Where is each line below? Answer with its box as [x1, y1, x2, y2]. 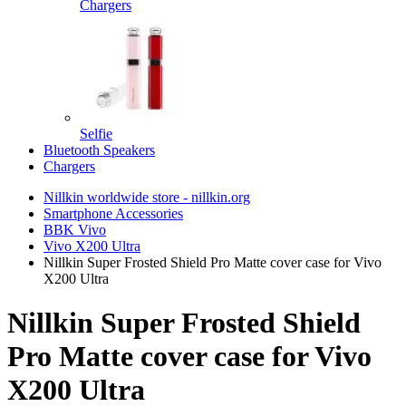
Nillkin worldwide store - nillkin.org [43, 189, 250, 205]
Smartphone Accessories [43, 206, 183, 221]
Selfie [80, 126, 112, 141]
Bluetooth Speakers [43, 142, 155, 158]
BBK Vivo [43, 222, 106, 237]
